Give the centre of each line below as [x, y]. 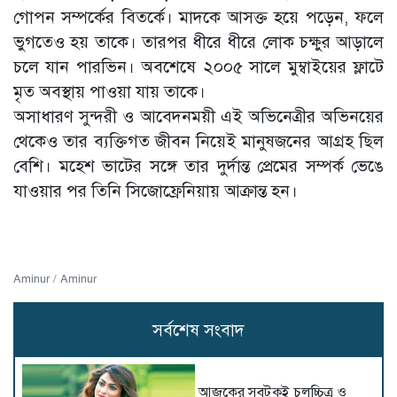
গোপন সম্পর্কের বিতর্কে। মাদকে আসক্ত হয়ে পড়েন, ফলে [198, 18]
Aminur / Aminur [55, 280]
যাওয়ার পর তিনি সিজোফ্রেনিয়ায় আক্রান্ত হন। [156, 191]
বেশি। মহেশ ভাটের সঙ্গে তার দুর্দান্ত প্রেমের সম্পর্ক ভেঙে [198, 167]
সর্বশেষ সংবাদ [198, 331]
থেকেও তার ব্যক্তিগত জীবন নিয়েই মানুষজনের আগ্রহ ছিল [198, 142]
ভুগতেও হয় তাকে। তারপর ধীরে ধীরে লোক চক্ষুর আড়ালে [198, 43]
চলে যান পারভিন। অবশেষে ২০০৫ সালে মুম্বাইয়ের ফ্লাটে [198, 67]
